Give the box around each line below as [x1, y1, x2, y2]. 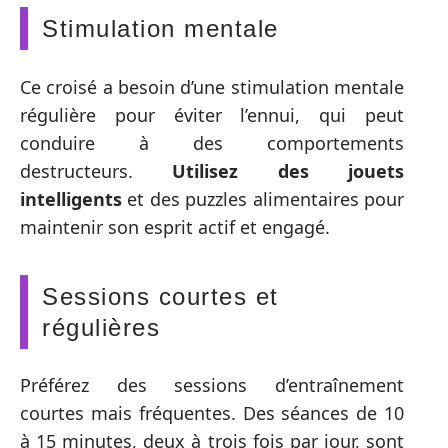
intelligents [20, 186, 122, 211]
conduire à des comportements [20, 130, 404, 155]
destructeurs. [20, 158, 173, 183]
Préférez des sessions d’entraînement [20, 373, 404, 397]
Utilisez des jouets [172, 158, 405, 183]
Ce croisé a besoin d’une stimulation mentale [20, 74, 404, 99]
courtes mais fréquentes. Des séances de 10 [20, 401, 404, 425]
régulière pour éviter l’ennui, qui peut [20, 102, 404, 127]
